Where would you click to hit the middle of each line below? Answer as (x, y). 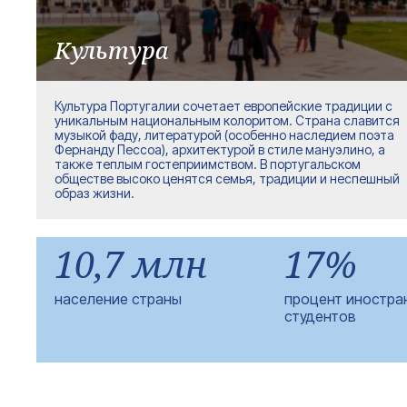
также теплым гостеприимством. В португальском (208, 164)
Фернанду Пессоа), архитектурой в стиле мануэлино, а (220, 149)
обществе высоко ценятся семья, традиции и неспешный (227, 179)
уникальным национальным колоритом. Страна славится (227, 120)
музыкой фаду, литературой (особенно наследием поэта (224, 135)
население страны (118, 299)
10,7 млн (131, 264)
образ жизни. (94, 193)
